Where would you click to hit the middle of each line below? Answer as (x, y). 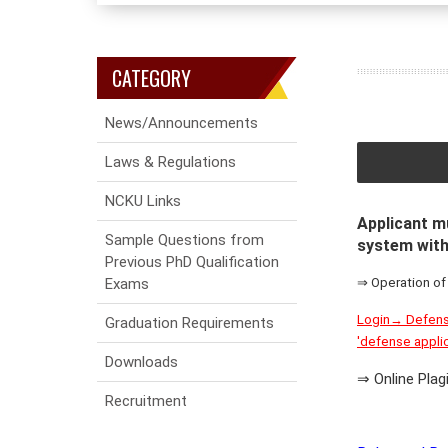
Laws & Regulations (170, 162)
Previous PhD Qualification (192, 262)
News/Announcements (181, 123)
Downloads (141, 362)
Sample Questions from (184, 240)
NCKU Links (143, 201)
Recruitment (146, 401)
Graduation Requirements (189, 323)
